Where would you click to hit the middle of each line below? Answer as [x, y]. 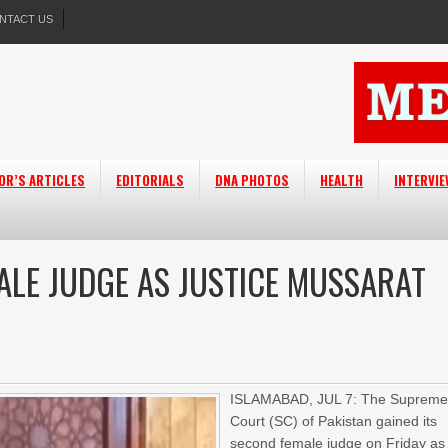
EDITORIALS [150, 180]
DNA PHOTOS [252, 180]
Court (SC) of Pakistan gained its [334, 421]
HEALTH [342, 180]
